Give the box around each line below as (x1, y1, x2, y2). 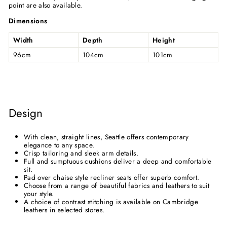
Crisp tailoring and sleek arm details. (24, 147, 138, 158)
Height (153, 34, 175, 45)
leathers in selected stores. (24, 204, 105, 215)
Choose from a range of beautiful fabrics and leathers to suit (24, 180, 210, 191)
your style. (24, 188, 54, 199)
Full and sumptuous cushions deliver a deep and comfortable (24, 156, 212, 166)
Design (9, 104, 43, 121)
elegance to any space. (24, 139, 95, 150)
